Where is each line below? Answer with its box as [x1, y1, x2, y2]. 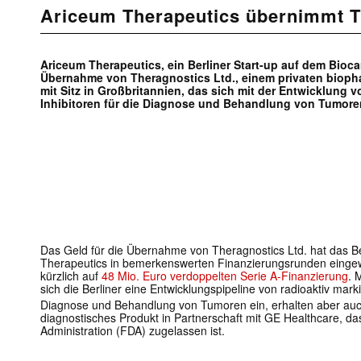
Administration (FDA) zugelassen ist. [40, 322, 225, 339]
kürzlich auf [40, 268, 102, 284]
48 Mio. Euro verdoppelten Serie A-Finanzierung [102, 268, 348, 284]
